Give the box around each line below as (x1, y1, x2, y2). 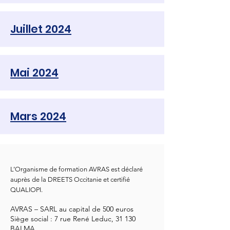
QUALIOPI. (10, 186, 43, 194)
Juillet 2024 (10, 22, 71, 36)
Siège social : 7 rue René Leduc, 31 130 (10, 214, 136, 223)
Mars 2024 (10, 109, 66, 124)
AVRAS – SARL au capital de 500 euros (10, 204, 133, 214)
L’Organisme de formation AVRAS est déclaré (10, 165, 143, 173)
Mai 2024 (10, 65, 59, 80)
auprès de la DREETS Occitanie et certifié (10, 176, 130, 183)
